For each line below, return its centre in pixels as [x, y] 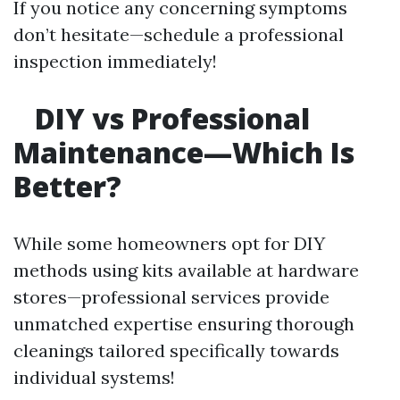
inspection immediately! [115, 62]
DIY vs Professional [169, 119]
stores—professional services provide [171, 297]
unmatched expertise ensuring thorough [184, 324]
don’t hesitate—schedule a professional [179, 35]
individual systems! [94, 378]
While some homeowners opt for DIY [169, 244]
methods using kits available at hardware [186, 271]
